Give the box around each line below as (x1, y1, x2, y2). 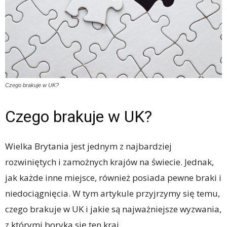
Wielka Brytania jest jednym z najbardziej (5, 140, 172, 152)
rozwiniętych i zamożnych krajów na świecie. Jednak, (5, 156, 214, 168)
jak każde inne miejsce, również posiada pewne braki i (5, 172, 221, 183)
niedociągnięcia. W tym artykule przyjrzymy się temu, (5, 187, 220, 199)
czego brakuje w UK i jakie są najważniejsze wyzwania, (5, 203, 221, 215)
